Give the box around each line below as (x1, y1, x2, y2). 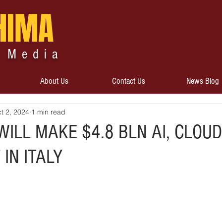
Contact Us (111, 76, 145, 86)
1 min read (31, 107, 65, 116)
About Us (40, 76, 68, 86)
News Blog (186, 76, 219, 86)
